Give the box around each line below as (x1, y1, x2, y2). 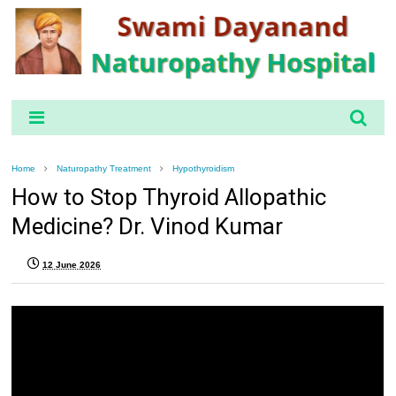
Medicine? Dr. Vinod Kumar (11, 212, 284, 240)
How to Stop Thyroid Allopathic (11, 183, 327, 210)
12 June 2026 (42, 259, 102, 270)
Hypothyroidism (172, 163, 235, 173)
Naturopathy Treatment (57, 163, 152, 173)
